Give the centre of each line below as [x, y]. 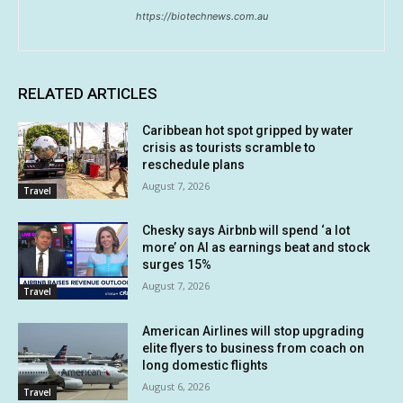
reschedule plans [194, 164]
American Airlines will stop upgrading [254, 331]
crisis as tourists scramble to [229, 147]
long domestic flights [206, 365]
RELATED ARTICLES [88, 93]
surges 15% [177, 265]
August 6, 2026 [176, 386]
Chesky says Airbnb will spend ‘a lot [246, 231]
